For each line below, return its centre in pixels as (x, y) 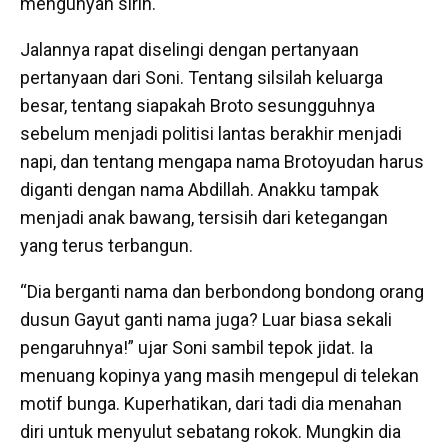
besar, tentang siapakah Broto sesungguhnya (197, 106)
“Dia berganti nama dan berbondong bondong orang (222, 292)
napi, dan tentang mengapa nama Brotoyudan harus (222, 162)
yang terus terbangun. (106, 246)
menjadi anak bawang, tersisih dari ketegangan (204, 218)
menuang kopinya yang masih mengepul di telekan (219, 376)
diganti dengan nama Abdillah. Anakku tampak (199, 190)
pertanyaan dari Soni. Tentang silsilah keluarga (201, 78)
